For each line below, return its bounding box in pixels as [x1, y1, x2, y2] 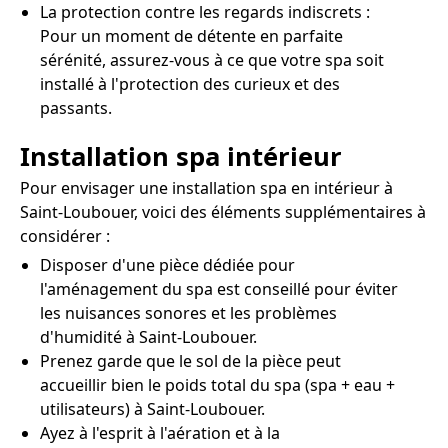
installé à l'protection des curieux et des [40, 73, 340, 96]
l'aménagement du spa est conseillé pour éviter [40, 277, 398, 300]
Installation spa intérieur [20, 138, 342, 174]
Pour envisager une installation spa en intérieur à [20, 176, 393, 199]
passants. [40, 97, 112, 120]
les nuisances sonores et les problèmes [40, 301, 337, 324]
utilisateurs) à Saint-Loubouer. [40, 397, 265, 420]
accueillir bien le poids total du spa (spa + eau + [40, 373, 395, 396]
